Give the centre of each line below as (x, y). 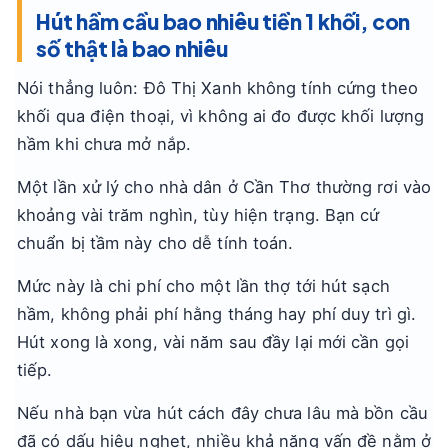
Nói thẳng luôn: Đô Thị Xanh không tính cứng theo (217, 88)
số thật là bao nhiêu (132, 48)
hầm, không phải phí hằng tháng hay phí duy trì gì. (217, 314)
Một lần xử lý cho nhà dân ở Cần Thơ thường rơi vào (224, 187)
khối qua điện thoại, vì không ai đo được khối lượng (221, 116)
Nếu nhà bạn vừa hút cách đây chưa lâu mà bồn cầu (222, 413)
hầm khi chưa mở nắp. (104, 144)
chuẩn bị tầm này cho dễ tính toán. (155, 243)
